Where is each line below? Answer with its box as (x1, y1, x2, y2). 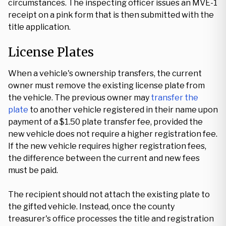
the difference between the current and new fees (8, 153, 200, 163)
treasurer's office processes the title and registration (8, 214, 214, 223)
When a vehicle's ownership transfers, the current (8, 69, 202, 78)
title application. (8, 22, 71, 32)
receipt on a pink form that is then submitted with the (8, 10, 214, 20)
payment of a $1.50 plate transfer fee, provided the (8, 117, 203, 127)
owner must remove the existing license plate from (8, 81, 205, 90)
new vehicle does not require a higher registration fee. (8, 129, 217, 139)
